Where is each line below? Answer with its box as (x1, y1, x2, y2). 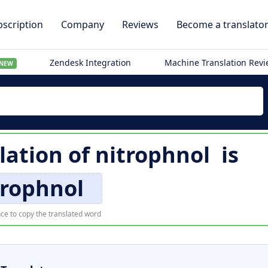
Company (61, 18, 104, 31)
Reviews (122, 18, 159, 31)
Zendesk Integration (50, 57, 132, 68)
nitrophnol (95, 140, 210, 169)
